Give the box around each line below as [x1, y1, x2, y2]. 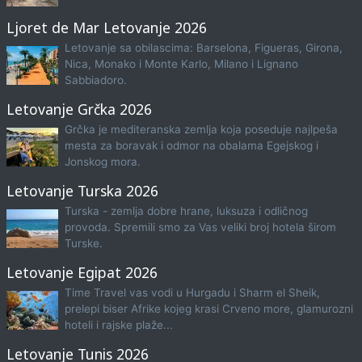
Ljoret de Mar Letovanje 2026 [6, 18, 207, 38]
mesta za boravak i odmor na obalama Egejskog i [64, 139, 318, 153]
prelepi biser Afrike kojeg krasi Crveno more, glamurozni [64, 302, 353, 316]
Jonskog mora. [64, 155, 141, 169]
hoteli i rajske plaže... [64, 318, 173, 332]
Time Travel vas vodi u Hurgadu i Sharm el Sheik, [64, 286, 320, 300]
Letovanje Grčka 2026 [6, 99, 152, 120]
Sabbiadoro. [64, 74, 127, 87]
